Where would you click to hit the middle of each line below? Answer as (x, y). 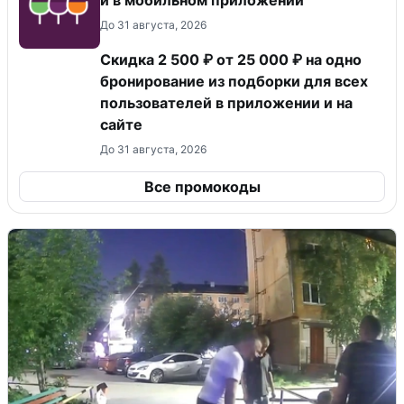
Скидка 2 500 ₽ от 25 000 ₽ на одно (231, 60)
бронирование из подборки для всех (234, 82)
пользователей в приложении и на (226, 103)
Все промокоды (202, 187)
